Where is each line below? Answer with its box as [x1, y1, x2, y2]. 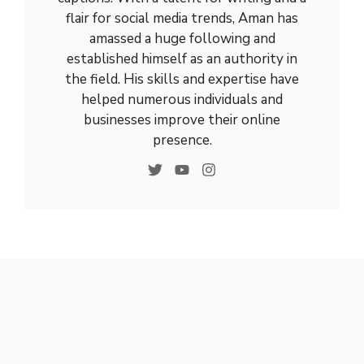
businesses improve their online [84, 110, 280, 129]
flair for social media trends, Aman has [66, 9, 298, 28]
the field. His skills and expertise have [65, 70, 299, 89]
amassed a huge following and [89, 29, 275, 48]
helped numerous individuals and [81, 90, 283, 109]
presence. [152, 131, 212, 149]
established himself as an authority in [67, 50, 297, 68]
